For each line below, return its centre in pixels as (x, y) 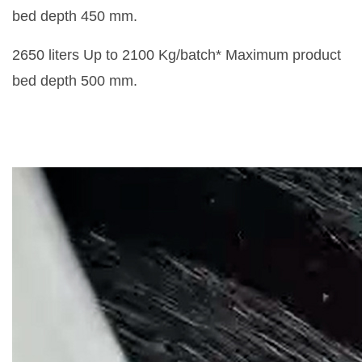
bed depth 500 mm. (75, 81)
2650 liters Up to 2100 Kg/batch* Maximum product (177, 55)
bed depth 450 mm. (75, 17)
